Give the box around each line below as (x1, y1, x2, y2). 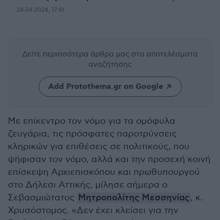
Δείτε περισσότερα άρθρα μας (22, 50, 131, 58)
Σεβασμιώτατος (8, 192, 77, 203)
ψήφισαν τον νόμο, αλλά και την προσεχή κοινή (8, 154, 211, 165)
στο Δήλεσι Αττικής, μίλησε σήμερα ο (8, 180, 167, 190)
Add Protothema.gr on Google (48, 82, 163, 92)
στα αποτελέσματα (131, 50, 198, 58)
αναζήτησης (88, 60, 132, 69)
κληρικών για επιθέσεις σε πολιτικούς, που (8, 141, 190, 152)
